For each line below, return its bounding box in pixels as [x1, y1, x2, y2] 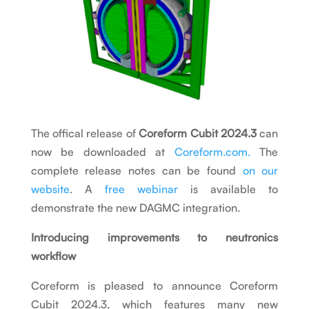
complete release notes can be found [30, 163, 236, 178]
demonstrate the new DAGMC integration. [30, 201, 240, 215]
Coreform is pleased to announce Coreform [30, 279, 279, 293]
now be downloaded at [30, 145, 166, 159]
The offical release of [30, 126, 136, 141]
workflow [30, 249, 76, 263]
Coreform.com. [174, 145, 250, 159]
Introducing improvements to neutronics [30, 230, 279, 245]
